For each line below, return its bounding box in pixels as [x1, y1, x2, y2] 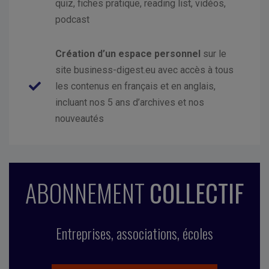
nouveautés [55, 113, 104, 125]
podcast [55, 14, 89, 26]
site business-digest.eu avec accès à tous [55, 64, 234, 76]
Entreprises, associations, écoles [56, 222, 213, 244]
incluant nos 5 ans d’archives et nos [55, 97, 204, 109]
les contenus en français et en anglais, [55, 80, 216, 92]
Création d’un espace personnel [55, 48, 201, 60]
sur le [201, 48, 226, 60]
